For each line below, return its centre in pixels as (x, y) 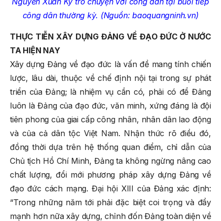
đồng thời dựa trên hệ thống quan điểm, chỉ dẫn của (110, 147)
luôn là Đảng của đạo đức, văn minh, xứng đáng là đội (110, 105)
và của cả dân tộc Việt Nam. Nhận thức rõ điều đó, (110, 133)
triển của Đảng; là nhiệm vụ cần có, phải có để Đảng (110, 92)
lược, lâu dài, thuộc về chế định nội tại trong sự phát (110, 78)
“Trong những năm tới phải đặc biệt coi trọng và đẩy (110, 202)
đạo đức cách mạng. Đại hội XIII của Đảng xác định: (110, 188)
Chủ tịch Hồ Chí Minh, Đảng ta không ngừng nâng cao (110, 161)
